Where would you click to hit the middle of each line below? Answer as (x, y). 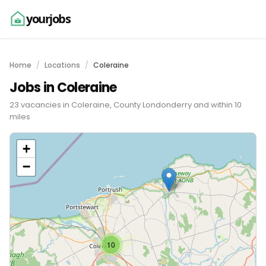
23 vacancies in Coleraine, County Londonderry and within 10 (126, 105)
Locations (62, 65)
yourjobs (48, 19)
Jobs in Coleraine (63, 88)
